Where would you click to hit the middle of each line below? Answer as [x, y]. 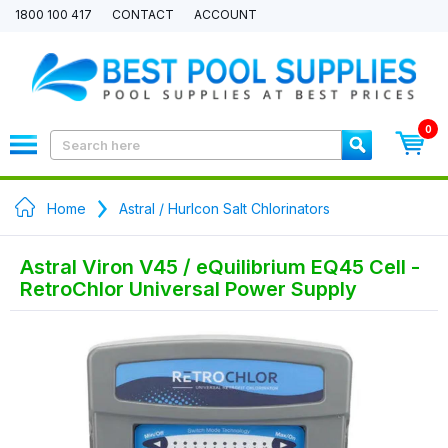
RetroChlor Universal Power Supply [188, 289]
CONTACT [143, 14]
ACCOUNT [225, 14]
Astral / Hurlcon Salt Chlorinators [224, 208]
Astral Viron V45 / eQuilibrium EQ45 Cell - [220, 267]
